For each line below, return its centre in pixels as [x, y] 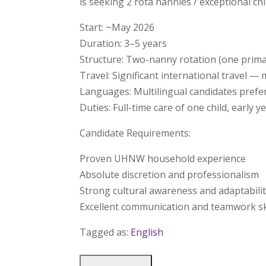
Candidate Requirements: [135, 133]
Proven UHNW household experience [163, 159]
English [147, 232]
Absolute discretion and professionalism [170, 175]
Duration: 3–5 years [123, 43]
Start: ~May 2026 [117, 27]
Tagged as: [105, 232]
